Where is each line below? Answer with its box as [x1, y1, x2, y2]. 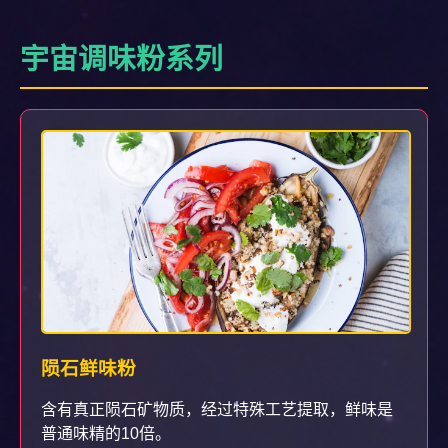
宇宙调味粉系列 [20, 42, 223, 75]
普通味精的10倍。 [41, 424, 171, 442]
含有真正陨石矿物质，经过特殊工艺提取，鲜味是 [41, 400, 393, 418]
